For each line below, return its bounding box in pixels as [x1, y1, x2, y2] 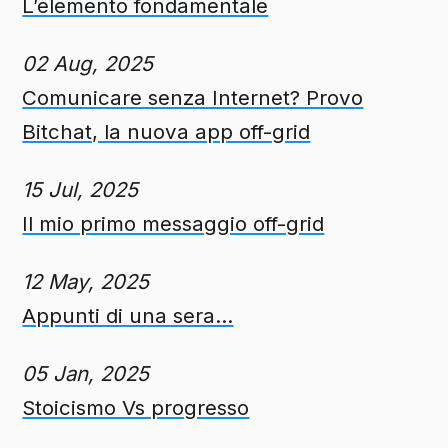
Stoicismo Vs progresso [22, 395, 250, 421]
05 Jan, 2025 [22, 361, 150, 387]
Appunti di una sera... [22, 303, 234, 329]
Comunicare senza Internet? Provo [22, 85, 364, 111]
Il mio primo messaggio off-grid [22, 211, 325, 237]
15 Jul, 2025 [22, 177, 139, 203]
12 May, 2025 [22, 269, 150, 295]
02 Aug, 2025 [22, 51, 154, 77]
